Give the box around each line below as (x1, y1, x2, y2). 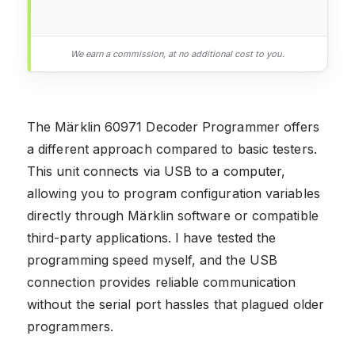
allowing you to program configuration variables (27, 185, 320, 201)
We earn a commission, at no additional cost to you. (71, 48, 284, 59)
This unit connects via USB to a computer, (27, 162, 286, 179)
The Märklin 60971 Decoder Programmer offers (27, 118, 320, 135)
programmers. (27, 318, 113, 334)
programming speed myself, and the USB (27, 251, 277, 268)
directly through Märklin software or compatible (27, 207, 319, 223)
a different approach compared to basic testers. (27, 140, 317, 157)
